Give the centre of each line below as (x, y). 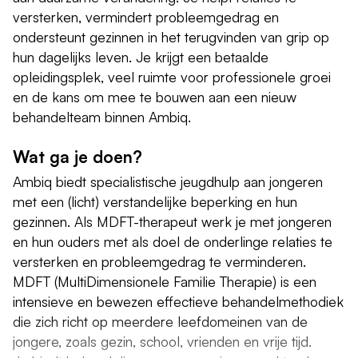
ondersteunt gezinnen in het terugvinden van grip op (171, 36)
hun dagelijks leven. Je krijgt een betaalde (141, 56)
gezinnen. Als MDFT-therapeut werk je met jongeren (172, 221)
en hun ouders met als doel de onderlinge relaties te (173, 241)
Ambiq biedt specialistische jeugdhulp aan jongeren (168, 181)
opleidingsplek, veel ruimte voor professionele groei (172, 76)
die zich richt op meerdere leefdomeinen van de (160, 321)
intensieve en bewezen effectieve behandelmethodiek (178, 301)
